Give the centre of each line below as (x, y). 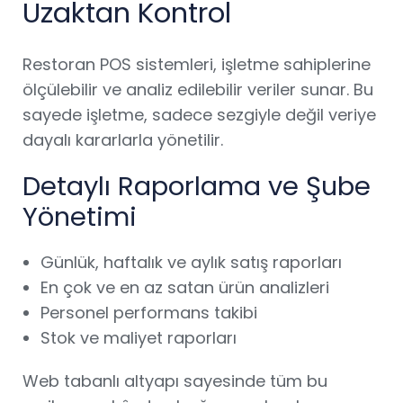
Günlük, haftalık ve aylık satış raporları (191, 262)
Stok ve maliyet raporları (139, 338)
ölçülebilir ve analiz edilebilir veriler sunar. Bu (198, 90)
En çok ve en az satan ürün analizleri (185, 287)
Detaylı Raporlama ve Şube (197, 186)
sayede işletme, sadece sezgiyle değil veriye (199, 115)
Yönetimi (80, 217)
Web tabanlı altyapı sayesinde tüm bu (175, 381)
